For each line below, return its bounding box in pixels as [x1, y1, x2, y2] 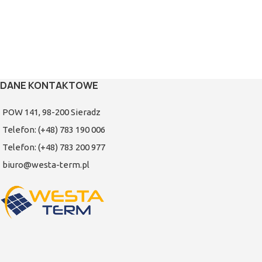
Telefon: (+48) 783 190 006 [2, 124, 105, 135]
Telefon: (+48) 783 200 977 [2, 142, 105, 152]
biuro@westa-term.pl [2, 159, 89, 170]
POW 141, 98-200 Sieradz [2, 106, 101, 117]
